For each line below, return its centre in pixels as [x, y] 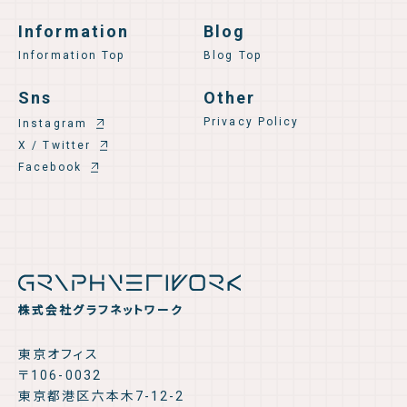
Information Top [72, 56]
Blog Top [233, 56]
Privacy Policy [252, 122]
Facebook [50, 168]
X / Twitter [55, 146]
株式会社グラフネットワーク [101, 310]
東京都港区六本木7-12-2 [102, 396]
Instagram [53, 124]
